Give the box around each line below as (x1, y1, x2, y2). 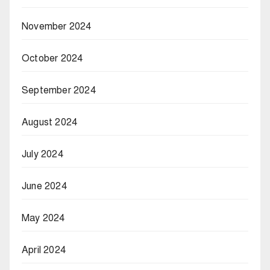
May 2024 (22, 212, 65, 224)
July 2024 (22, 148, 63, 160)
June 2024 (22, 180, 67, 192)
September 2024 (22, 84, 96, 96)
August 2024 (22, 116, 78, 128)
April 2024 (22, 243, 66, 256)
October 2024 (22, 52, 83, 64)
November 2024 (22, 20, 92, 33)
